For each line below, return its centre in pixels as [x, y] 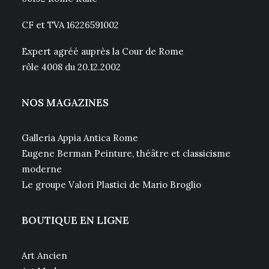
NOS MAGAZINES [65, 103]
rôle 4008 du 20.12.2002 [71, 67]
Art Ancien [44, 255]
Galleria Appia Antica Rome [80, 138]
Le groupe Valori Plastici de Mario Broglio [111, 185]
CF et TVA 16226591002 [70, 25]
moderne [42, 169]
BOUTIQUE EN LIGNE [75, 220]
